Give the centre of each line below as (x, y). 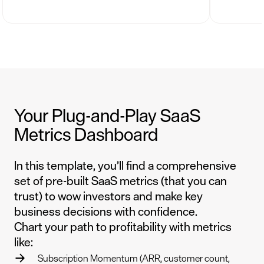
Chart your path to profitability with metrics (123, 226)
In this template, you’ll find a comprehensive (125, 165)
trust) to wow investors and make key (108, 196)
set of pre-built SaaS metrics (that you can (121, 180)
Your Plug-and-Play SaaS (107, 115)
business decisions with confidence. (106, 211)
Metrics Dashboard (86, 134)
